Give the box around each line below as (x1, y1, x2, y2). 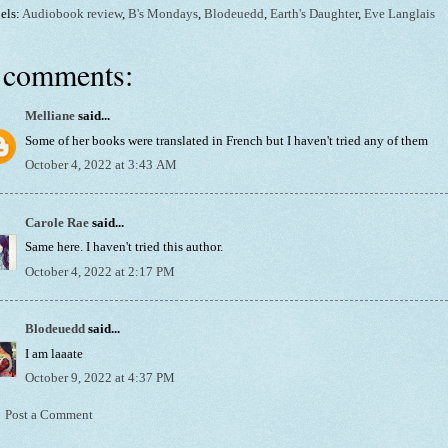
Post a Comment (5, 408, 93, 423)
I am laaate (25, 346, 83, 361)
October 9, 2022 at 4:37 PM (25, 371, 175, 386)
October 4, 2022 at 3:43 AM (25, 158, 177, 173)
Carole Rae (25, 215, 89, 230)
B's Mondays (128, 7, 198, 22)
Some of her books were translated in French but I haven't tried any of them (25, 133, 428, 148)
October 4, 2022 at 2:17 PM (25, 264, 175, 279)
